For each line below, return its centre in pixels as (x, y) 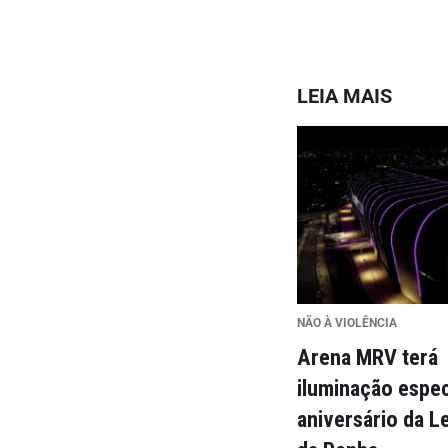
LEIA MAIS (345, 96)
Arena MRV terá (368, 357)
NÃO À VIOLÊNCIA (347, 323)
